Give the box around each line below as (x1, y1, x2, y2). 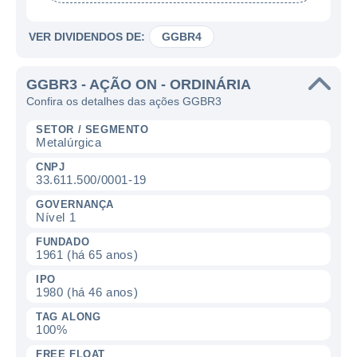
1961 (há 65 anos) (36, 248, 139, 261)
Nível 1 (36, 210, 76, 224)
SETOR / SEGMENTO (36, 124, 149, 135)
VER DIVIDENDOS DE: (29, 30, 145, 43)
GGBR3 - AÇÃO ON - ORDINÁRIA (26, 76, 251, 92)
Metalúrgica (36, 135, 102, 149)
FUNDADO (36, 236, 90, 248)
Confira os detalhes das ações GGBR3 (26, 95, 222, 108)
